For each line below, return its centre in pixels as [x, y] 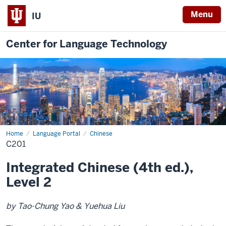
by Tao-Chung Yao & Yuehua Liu [65, 206]
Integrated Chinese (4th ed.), [100, 167]
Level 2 [29, 182]
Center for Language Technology [87, 44]
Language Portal [56, 133]
